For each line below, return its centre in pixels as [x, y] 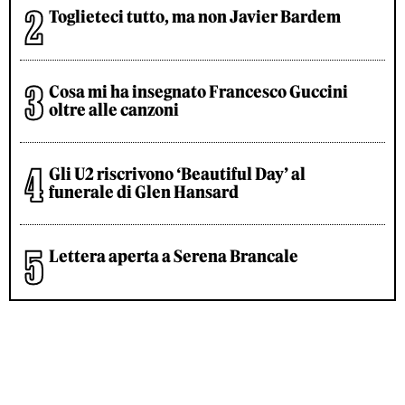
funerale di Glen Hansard [144, 193]
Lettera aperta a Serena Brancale [174, 257]
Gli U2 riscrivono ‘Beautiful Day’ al [177, 174]
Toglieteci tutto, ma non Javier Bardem [195, 17]
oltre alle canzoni [114, 110]
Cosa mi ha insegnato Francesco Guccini [198, 92]
